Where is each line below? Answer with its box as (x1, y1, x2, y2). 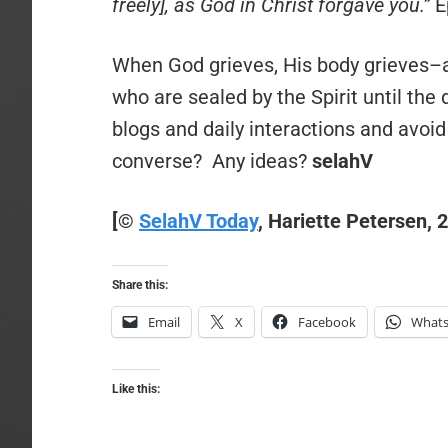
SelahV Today (139, 209, 258, 233)
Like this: (112, 382, 160, 396)
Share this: (112, 278, 168, 292)
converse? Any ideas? (112, 149, 307, 173)
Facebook (298, 313, 356, 331)
